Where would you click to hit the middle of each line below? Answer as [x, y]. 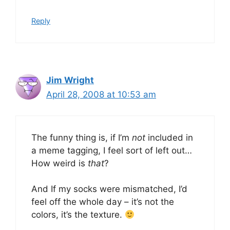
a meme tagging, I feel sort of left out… [112, 150]
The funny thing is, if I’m [82, 137]
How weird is [60, 163]
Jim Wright [70, 80]
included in [169, 137]
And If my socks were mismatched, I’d [109, 189]
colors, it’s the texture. [78, 215]
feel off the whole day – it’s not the [103, 202]
